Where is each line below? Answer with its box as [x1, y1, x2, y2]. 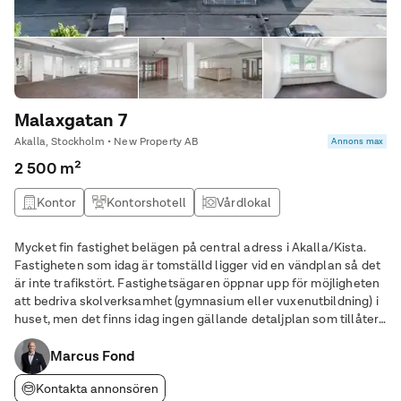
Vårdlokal [217, 194, 272, 210]
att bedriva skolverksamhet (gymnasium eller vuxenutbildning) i [14, 293, 379, 309]
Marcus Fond [50, 346, 135, 365]
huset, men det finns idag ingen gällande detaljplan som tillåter [14, 311, 380, 327]
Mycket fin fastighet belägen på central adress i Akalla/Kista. [14, 239, 366, 255]
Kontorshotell [106, 194, 187, 210]
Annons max [331, 135, 383, 147]
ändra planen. [14, 346, 95, 363]
